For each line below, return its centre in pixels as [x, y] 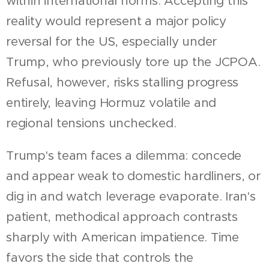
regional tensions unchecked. [91, 123]
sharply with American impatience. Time [122, 237]
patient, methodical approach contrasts [122, 216]
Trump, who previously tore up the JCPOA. [133, 62]
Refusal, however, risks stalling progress [122, 82]
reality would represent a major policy [116, 21]
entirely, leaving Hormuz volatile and [111, 102]
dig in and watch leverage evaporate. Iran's [131, 196]
